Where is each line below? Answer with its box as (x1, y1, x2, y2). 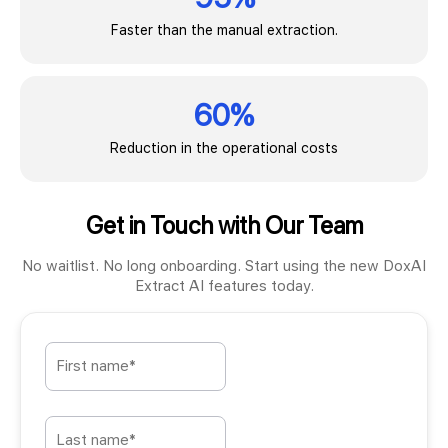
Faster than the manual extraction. (110, 21, 338, 38)
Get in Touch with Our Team (85, 210, 363, 240)
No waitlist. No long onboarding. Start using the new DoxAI (22, 256, 426, 275)
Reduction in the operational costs (110, 139, 338, 156)
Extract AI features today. (134, 276, 314, 295)
